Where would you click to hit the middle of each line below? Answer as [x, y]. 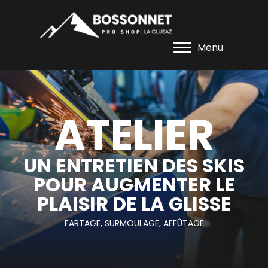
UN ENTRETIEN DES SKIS [134, 165]
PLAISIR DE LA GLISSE [134, 203]
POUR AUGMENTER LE [134, 184]
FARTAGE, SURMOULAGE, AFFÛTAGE [134, 223]
